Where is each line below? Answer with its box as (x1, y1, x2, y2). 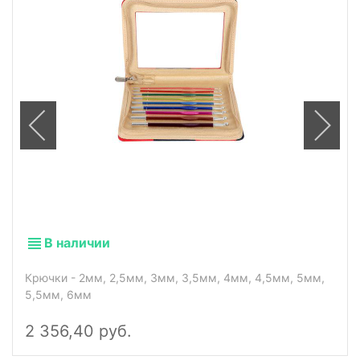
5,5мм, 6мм (25, 288, 92, 302)
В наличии (44, 234, 110, 251)
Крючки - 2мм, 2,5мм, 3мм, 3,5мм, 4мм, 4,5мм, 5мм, (25, 271, 325, 285)
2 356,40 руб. (25, 321, 132, 342)
